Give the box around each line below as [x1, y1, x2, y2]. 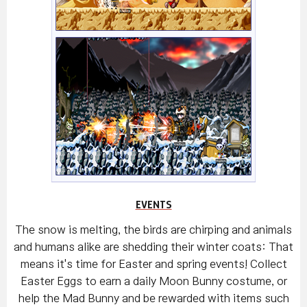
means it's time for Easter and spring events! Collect [20, 258, 287, 270]
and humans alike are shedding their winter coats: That [14, 241, 293, 253]
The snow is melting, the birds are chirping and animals [15, 224, 292, 236]
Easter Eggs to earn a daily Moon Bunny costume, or [20, 275, 287, 287]
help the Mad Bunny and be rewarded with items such [18, 293, 289, 304]
